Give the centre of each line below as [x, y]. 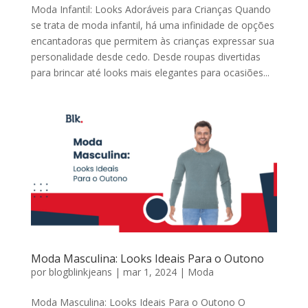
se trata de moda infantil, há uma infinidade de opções [152, 25]
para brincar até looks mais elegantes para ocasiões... [150, 73]
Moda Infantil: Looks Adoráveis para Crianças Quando [151, 10]
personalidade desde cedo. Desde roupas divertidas [145, 57]
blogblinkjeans [80, 272]
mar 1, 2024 [150, 272]
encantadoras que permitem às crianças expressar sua [152, 41]
